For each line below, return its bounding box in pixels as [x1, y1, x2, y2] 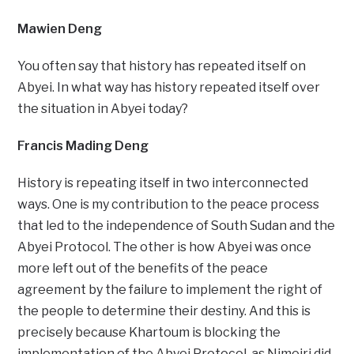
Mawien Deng [17, 21, 103, 36]
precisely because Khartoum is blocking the [17, 324, 281, 340]
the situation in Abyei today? [17, 100, 189, 116]
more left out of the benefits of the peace [17, 260, 269, 276]
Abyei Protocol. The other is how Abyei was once [17, 239, 312, 254]
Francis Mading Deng [17, 137, 149, 153]
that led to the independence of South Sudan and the [17, 217, 336, 233]
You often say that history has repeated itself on [17, 58, 307, 73]
